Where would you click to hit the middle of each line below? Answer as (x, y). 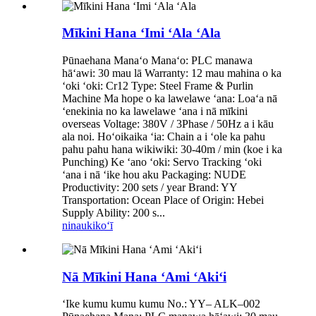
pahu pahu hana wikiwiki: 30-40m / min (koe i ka (172, 150)
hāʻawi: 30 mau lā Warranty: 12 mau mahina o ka (172, 73)
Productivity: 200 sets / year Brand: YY (150, 188)
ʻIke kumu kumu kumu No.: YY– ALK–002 (161, 304)
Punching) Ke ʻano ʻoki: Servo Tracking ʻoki (162, 162)
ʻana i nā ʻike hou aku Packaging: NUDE (154, 175)
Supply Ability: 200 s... (114, 213)
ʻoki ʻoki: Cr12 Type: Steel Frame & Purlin (158, 86)
